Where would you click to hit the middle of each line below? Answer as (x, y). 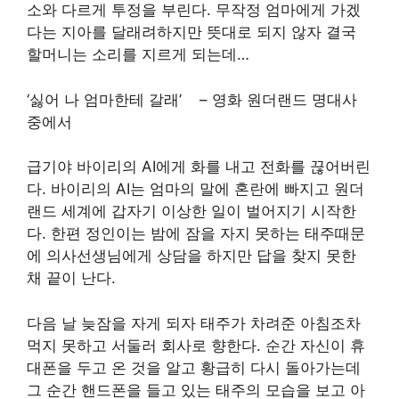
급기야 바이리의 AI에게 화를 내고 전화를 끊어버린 (199, 167)
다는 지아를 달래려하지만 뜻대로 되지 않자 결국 (191, 32)
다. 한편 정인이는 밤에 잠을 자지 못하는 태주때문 (196, 233)
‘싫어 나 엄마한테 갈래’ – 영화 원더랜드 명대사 (192, 99)
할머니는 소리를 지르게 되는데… (140, 54)
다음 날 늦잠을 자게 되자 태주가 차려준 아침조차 (194, 323)
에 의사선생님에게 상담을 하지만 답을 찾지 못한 (191, 256)
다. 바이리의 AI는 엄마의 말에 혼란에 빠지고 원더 (195, 189)
